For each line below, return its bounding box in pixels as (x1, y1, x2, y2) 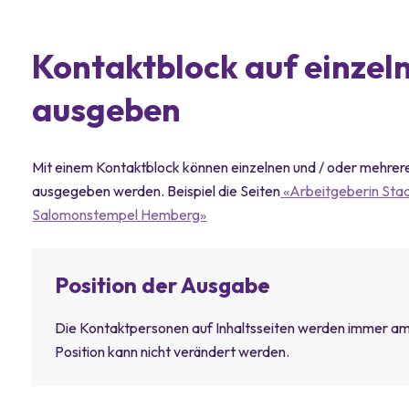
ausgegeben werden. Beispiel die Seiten (32, 181, 281, 200)
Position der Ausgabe (55, 270, 271, 299)
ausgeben (32, 88, 182, 130)
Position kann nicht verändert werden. (55, 341, 290, 361)
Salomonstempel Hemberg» (32, 204, 207, 224)
